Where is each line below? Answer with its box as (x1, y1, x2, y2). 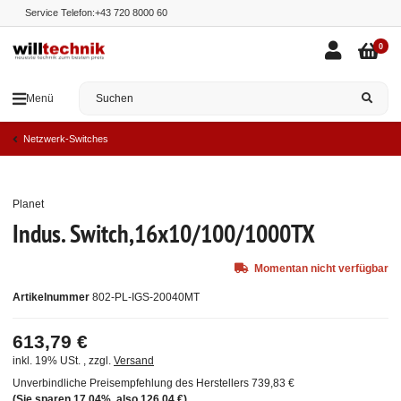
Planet (13, 198, 44, 211)
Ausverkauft (289, 198, 363, 213)
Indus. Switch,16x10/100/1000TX (13, 217, 315, 251)
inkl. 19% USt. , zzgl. (13, 354, 114, 368)
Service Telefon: (25, 7, 95, 18)
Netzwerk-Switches (23, 132, 108, 144)
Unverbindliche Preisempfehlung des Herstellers (13, 377, 249, 390)
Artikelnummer (13, 291, 90, 304)
